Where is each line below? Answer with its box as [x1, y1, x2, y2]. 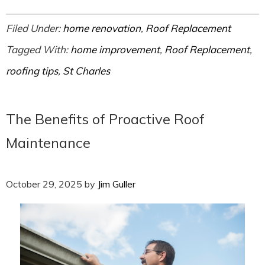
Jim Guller [98, 178, 135, 190]
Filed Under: [6, 22, 63, 35]
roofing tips [6, 64, 58, 77]
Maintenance [6, 134, 91, 152]
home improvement [70, 43, 160, 56]
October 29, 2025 [6, 178, 82, 190]
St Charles [63, 64, 110, 77]
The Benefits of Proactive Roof [6, 110, 205, 128]
